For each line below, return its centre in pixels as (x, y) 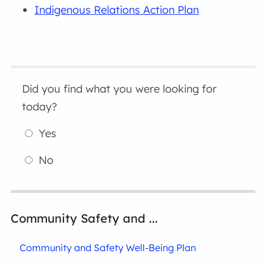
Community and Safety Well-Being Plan (108, 248)
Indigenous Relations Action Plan (117, 10)
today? (40, 107)
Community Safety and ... (85, 218)
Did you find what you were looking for (120, 89)
